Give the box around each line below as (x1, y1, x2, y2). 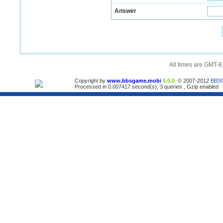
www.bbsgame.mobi (107, 78, 161, 84)
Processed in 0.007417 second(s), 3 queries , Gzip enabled (75, 84, 219, 90)
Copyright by (75, 78, 107, 84)
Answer (114, 7, 136, 14)
